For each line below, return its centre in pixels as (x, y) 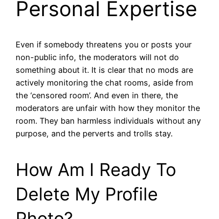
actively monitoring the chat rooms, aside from (104, 82)
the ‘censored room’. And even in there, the (97, 95)
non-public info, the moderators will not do (97, 57)
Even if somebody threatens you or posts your (104, 44)
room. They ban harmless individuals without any (108, 120)
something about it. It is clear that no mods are (104, 70)
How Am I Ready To (96, 169)
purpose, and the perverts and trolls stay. (94, 133)
